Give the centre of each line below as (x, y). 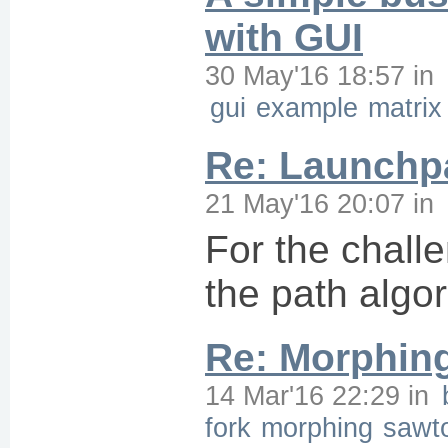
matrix (405, 107)
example (307, 107)
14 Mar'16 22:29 (302, 395)
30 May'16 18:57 (305, 75)
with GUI (284, 37)
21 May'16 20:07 (305, 203)
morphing (317, 427)
